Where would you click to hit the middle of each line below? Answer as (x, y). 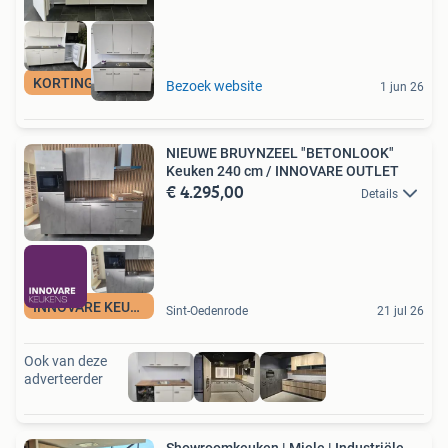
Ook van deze (65, 360)
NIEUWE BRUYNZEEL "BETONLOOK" (280, 152)
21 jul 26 (400, 310)
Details (379, 193)
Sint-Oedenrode (207, 310)
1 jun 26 (402, 86)
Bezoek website (214, 85)
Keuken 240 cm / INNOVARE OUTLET (282, 170)
